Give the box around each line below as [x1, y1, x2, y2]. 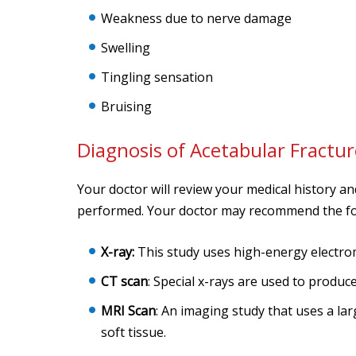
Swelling [101, 39, 150, 56]
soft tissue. [101, 323, 169, 341]
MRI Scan [101, 302, 156, 319]
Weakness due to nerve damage [101, 10, 292, 27]
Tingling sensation [101, 68, 213, 86]
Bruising [101, 98, 152, 115]
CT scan [101, 273, 148, 290]
